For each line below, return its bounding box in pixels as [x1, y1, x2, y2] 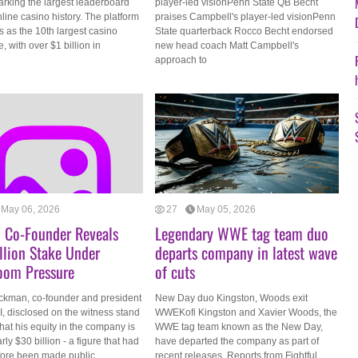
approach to [155, 54, 207, 66]
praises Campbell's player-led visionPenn [155, 11, 336, 22]
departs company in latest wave [155, 241, 337, 265]
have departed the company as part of [155, 336, 319, 347]
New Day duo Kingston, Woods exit [155, 292, 308, 304]
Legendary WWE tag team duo [155, 221, 328, 245]
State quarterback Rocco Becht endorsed [155, 26, 333, 37]
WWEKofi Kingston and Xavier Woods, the [155, 307, 337, 318]
